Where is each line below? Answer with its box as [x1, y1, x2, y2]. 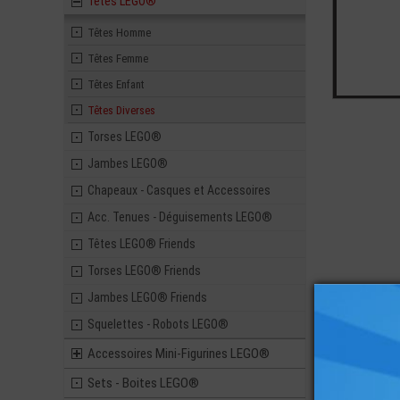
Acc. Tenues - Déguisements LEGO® [87, 210, 272, 224]
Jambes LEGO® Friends [87, 290, 207, 304]
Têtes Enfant [87, 78, 145, 91]
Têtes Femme [87, 52, 148, 65]
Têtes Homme [87, 26, 151, 39]
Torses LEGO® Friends [87, 263, 201, 278]
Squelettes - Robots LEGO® [87, 317, 229, 331]
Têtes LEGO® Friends [87, 237, 196, 251]
